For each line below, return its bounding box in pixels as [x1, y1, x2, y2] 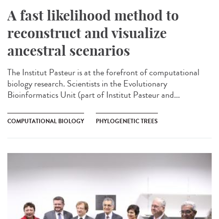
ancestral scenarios [7, 42, 130, 59]
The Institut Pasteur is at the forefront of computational [7, 66, 199, 79]
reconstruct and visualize [7, 24, 167, 42]
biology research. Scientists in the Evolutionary [7, 77, 167, 90]
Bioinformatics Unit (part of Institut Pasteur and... [7, 88, 180, 101]
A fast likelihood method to [7, 6, 179, 24]
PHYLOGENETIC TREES [96, 116, 158, 126]
